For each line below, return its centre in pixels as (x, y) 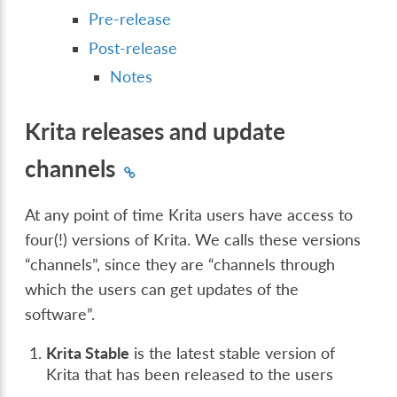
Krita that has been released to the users (190, 374)
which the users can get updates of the (162, 289)
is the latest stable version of (233, 353)
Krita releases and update (156, 132)
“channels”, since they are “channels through (180, 264)
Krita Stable (88, 353)
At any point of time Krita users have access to (189, 214)
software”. (60, 314)
